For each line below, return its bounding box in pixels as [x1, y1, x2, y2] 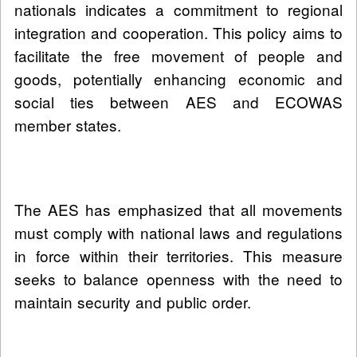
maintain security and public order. [14, 291, 251, 313]
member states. [14, 114, 121, 136]
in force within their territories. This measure [14, 245, 343, 267]
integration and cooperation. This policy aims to [14, 22, 343, 44]
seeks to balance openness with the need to [14, 268, 343, 290]
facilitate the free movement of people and [14, 45, 343, 67]
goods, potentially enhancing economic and [14, 68, 343, 90]
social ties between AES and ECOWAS [14, 91, 343, 113]
